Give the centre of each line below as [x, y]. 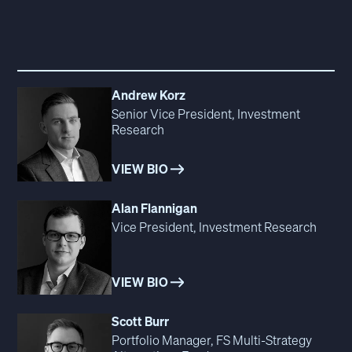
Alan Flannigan [155, 208]
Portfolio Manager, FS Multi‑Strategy [212, 340]
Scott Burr [141, 321]
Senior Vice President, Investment [206, 114]
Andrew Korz [149, 95]
